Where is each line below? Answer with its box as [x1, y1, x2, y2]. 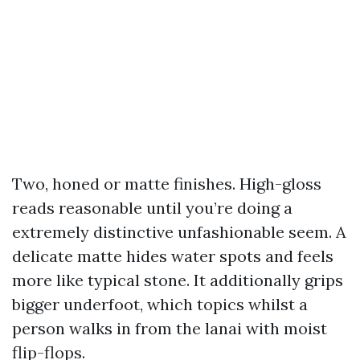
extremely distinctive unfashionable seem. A [12, 222, 346, 242]
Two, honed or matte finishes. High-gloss [12, 174, 321, 194]
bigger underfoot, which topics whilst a [12, 294, 308, 314]
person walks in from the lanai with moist [12, 318, 327, 338]
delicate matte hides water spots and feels [12, 246, 333, 266]
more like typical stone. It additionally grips [12, 270, 343, 290]
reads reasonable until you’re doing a [12, 198, 292, 218]
